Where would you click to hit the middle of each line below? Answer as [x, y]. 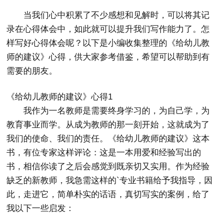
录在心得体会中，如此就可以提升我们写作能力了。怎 [108, 29]
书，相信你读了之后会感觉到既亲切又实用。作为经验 [108, 167]
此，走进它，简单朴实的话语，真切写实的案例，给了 [108, 194]
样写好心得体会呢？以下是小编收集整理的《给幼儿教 [108, 43]
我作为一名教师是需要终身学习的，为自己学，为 [117, 111]
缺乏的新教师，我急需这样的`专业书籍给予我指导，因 [110, 180]
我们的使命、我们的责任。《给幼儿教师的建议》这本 [108, 139]
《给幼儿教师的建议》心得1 [60, 97]
